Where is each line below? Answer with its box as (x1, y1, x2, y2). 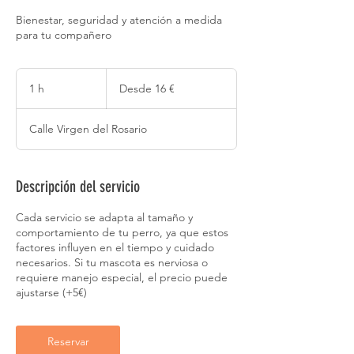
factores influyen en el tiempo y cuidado (16, 240, 214, 254)
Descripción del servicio (16, 177, 140, 196)
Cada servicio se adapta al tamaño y (16, 210, 193, 224)
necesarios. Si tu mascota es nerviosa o (16, 255, 208, 269)
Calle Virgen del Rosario (29, 122, 147, 136)
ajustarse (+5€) (16, 285, 87, 299)
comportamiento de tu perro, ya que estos (16, 225, 228, 239)
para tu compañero (16, 28, 111, 42)
